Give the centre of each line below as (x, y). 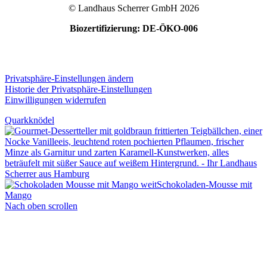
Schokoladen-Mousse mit (204, 184)
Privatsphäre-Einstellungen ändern (69, 78)
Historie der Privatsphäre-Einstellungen (78, 89)
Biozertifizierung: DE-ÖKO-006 (133, 28)
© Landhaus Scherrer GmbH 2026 (133, 8)
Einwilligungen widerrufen (55, 100)
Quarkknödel (30, 120)
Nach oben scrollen (41, 206)
